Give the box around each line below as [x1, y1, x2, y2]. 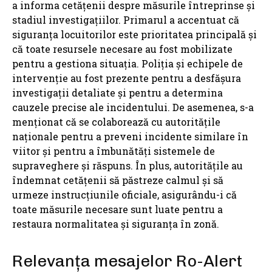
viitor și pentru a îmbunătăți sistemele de [12, 144, 215, 158]
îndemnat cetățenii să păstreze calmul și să [12, 174, 223, 187]
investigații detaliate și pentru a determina [12, 86, 223, 100]
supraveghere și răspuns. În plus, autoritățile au [12, 159, 243, 172]
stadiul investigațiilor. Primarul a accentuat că [12, 13, 239, 27]
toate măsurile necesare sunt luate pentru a [12, 203, 223, 216]
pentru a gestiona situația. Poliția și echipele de [12, 57, 243, 70]
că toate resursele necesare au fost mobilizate [12, 42, 233, 56]
